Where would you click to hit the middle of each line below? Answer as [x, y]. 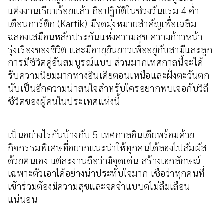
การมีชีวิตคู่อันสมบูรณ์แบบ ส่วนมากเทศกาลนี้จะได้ [106, 62]
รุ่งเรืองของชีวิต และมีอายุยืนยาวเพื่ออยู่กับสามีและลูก [110, 49]
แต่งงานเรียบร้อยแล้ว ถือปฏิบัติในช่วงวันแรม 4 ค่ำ [104, 10]
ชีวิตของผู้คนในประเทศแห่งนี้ [64, 101]
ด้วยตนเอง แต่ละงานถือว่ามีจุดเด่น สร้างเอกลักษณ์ [105, 160]
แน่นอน [25, 199]
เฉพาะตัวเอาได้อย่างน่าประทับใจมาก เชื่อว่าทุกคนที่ [106, 173]
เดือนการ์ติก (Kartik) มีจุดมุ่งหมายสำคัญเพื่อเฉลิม [102, 23]
